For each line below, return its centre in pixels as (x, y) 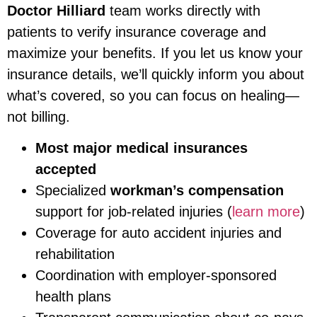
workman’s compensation (197, 191)
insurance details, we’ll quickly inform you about (156, 74)
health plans (73, 297)
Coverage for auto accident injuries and (158, 233)
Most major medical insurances (142, 148)
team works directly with (183, 10)
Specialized (73, 191)
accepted (66, 169)
